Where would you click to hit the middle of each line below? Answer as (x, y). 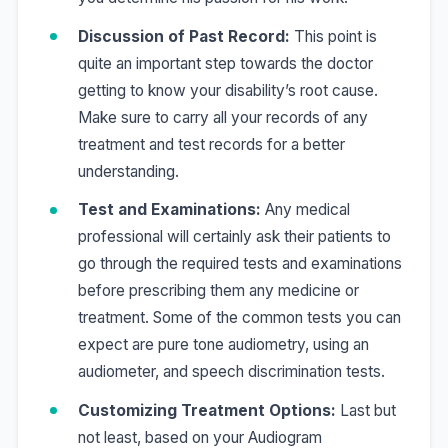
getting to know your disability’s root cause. (227, 90)
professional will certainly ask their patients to (234, 237)
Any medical (305, 210)
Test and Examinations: (169, 210)
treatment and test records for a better (211, 144)
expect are (117, 345)
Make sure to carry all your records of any (222, 117)
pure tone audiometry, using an (263, 345)
